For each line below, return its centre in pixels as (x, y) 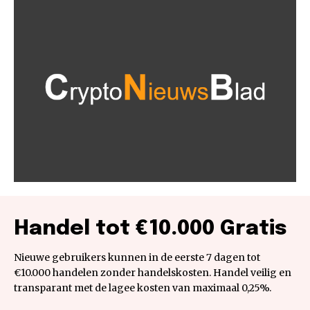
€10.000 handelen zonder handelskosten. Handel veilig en (153, 272)
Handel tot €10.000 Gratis (151, 228)
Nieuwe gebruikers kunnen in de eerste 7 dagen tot (137, 257)
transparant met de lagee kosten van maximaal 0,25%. (143, 288)
